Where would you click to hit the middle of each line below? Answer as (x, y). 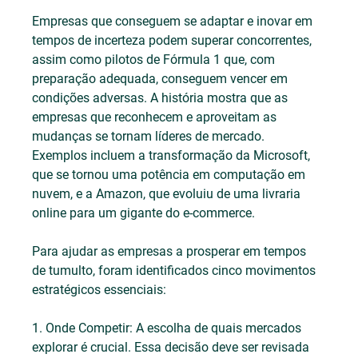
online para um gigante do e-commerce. (144, 213)
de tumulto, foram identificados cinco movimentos (176, 271)
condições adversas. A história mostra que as (162, 98)
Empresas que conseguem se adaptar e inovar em (174, 22)
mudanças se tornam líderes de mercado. (150, 137)
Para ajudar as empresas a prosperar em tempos (171, 252)
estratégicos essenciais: (101, 290)
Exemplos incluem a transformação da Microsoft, (173, 156)
